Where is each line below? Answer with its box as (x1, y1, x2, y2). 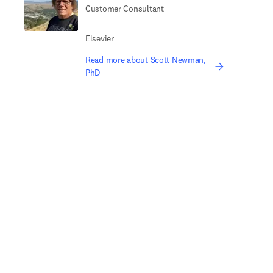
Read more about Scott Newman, (85, 54, 206, 65)
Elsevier (85, 33, 114, 44)
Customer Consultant (85, 3, 164, 14)
